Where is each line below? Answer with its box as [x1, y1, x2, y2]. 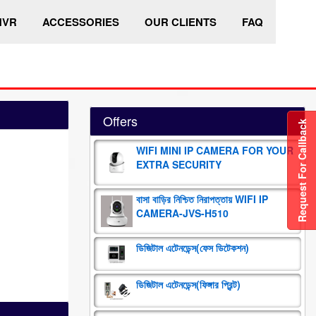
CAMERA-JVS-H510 [136, 206, 229, 220]
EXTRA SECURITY [136, 157, 221, 171]
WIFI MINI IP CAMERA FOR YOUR [136, 143, 293, 157]
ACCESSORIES [42, 14, 119, 30]
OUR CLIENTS [144, 14, 217, 30]
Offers [103, 111, 138, 130]
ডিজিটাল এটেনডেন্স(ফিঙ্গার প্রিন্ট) [136, 276, 241, 291]
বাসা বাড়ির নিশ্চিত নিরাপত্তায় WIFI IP [136, 192, 268, 206]
